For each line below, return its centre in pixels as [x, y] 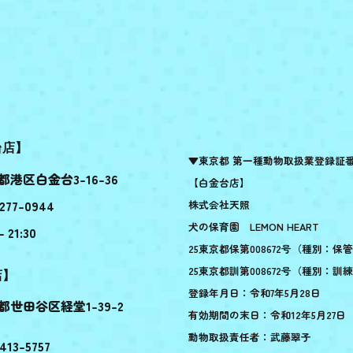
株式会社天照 [219, 204]
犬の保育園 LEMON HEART [254, 227]
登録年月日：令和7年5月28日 [255, 293]
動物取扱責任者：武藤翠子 [250, 337]
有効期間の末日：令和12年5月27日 [267, 315]
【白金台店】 [219, 182]
